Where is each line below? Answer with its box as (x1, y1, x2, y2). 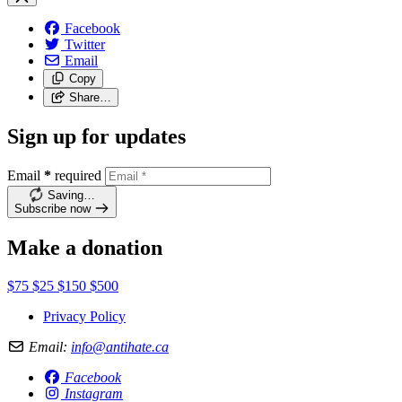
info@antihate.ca (71, 338, 169, 354)
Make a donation (7, 235, 162, 259)
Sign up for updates (7, 124, 186, 148)
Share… (68, 91, 111, 105)
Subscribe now (14, 201, 91, 215)
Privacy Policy (43, 308, 126, 324)
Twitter (65, 37, 105, 53)
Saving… (47, 188, 95, 202)
